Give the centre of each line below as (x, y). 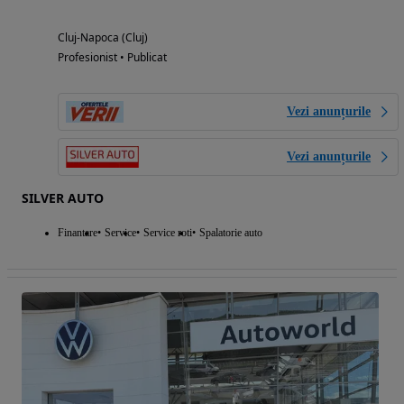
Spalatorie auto (231, 233)
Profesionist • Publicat (112, 58)
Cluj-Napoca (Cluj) (103, 38)
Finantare (78, 233)
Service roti (168, 233)
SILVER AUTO (63, 198)
